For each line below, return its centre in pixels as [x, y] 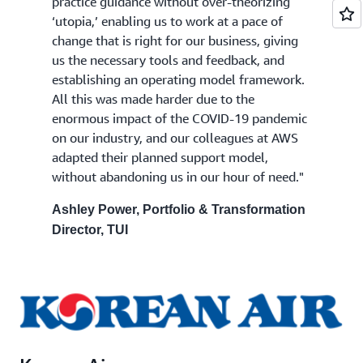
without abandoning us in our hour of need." [178, 176]
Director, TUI [90, 229]
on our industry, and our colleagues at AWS [175, 137]
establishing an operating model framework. [178, 79]
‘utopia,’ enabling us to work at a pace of [167, 21]
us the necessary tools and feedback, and [168, 60]
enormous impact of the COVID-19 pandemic [179, 118]
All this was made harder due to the [153, 98]
